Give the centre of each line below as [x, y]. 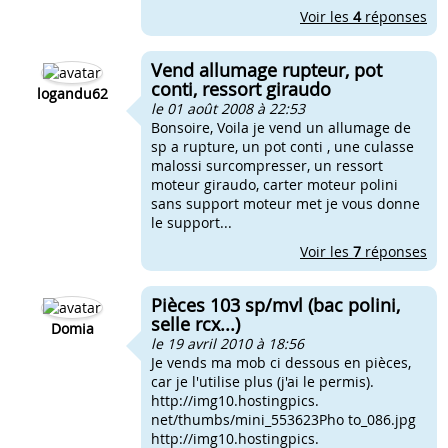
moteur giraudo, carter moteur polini [274, 184]
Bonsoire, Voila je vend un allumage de [281, 127]
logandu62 [72, 93]
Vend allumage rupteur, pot [266, 70]
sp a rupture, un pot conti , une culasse [282, 146]
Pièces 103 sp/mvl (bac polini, [275, 305]
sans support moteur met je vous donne [285, 203]
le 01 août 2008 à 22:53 [228, 108]
